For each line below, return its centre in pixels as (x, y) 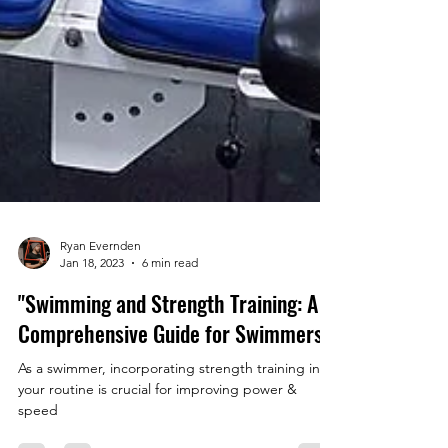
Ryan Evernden (100, 377)
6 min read (170, 394)
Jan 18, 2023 (92, 394)
